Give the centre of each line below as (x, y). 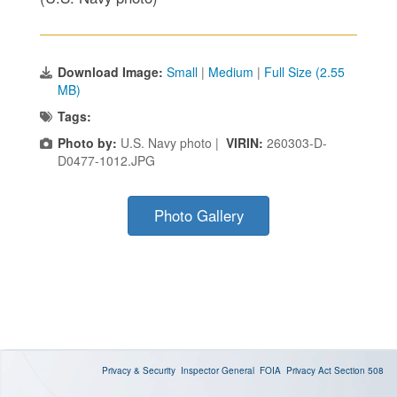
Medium (231, 71)
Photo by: (87, 142)
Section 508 (359, 370)
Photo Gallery (198, 215)
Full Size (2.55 (304, 71)
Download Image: (112, 71)
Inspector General (218, 370)
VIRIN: (246, 142)
